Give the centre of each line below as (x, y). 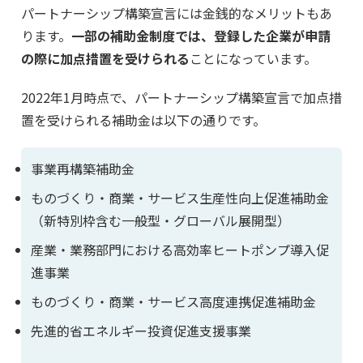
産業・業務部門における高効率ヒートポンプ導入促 (179, 250)
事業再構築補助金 (82, 169)
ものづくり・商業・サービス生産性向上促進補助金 (179, 198)
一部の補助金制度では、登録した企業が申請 (201, 36)
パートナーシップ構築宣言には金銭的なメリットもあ (177, 13)
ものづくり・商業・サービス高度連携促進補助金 (173, 301)
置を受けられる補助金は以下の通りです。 (143, 120)
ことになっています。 (253, 59)
